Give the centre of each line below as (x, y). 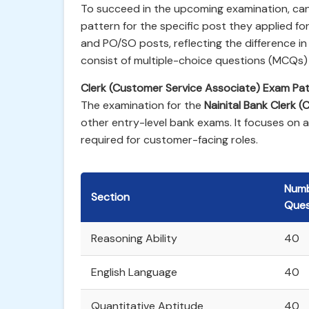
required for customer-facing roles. (169, 140)
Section (110, 197)
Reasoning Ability (134, 238)
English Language (134, 272)
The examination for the (142, 105)
